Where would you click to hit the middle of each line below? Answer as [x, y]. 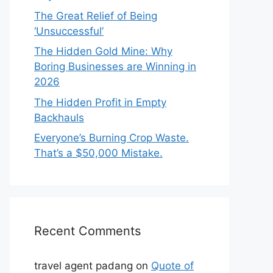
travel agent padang [83, 266]
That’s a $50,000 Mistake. [98, 153]
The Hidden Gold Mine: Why [103, 51]
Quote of [172, 266]
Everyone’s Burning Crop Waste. [112, 138]
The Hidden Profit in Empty [100, 102]
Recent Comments [87, 231]
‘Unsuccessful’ [69, 31]
